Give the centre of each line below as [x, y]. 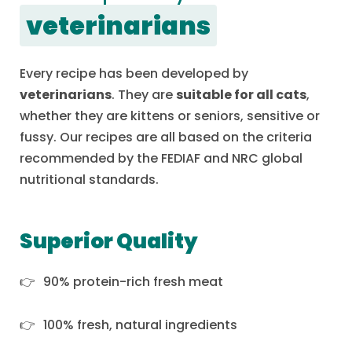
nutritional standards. [89, 179]
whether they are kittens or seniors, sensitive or [170, 115]
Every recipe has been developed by [134, 73]
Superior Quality [109, 241]
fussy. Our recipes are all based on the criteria [166, 137]
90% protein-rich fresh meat [133, 281]
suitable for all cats [241, 94]
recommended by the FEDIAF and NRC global [161, 158]
